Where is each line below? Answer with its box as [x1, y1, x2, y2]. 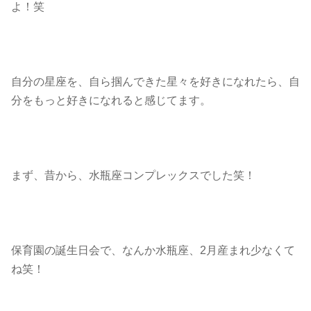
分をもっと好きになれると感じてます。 [11, 94, 211, 106]
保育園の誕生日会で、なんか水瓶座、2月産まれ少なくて [11, 244, 295, 256]
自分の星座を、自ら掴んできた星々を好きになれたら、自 [11, 76, 300, 87]
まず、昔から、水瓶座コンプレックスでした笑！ [11, 169, 255, 181]
